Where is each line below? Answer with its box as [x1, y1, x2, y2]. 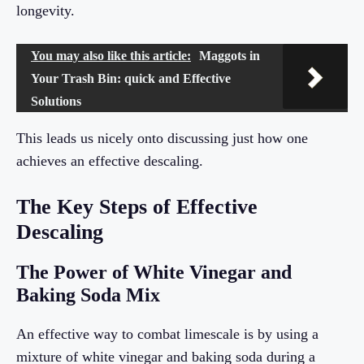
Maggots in [199, 48, 260, 63]
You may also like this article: [31, 48, 191, 63]
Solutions [31, 93, 81, 108]
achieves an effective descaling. [16, 152, 203, 169]
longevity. [16, 2, 75, 19]
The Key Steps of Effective [16, 194, 258, 219]
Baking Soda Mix [16, 284, 160, 305]
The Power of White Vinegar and [16, 261, 292, 283]
